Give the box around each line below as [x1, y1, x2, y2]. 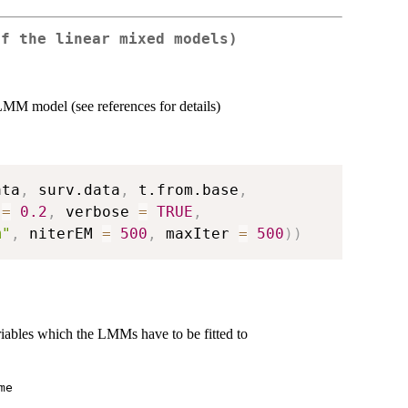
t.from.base [129, 181, 239, 199]
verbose [56, 203, 138, 221]
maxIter [157, 225, 239, 243]
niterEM [20, 225, 102, 243]
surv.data [29, 181, 120, 199]
